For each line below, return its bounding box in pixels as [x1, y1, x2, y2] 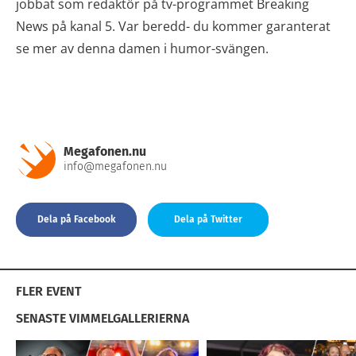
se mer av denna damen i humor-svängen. [16, 40, 269, 57]
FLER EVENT [16, 284, 82, 299]
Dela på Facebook [37, 214, 116, 225]
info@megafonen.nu [64, 160, 167, 173]
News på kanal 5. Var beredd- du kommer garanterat [16, 17, 331, 35]
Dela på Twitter [174, 214, 242, 225]
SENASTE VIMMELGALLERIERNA [16, 311, 189, 326]
